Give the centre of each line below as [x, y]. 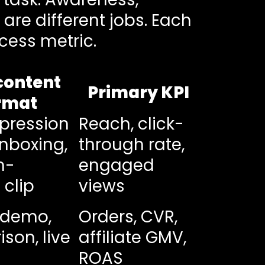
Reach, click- [131, 124]
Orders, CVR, [128, 216]
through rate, [131, 144]
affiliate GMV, [132, 237]
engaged [116, 165]
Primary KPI [139, 92]
